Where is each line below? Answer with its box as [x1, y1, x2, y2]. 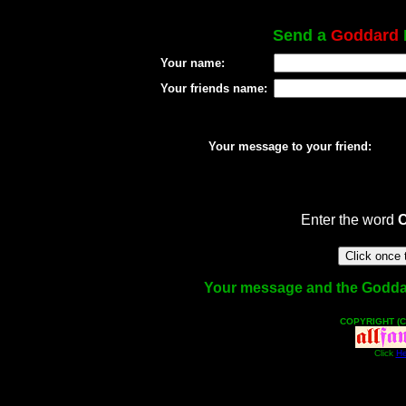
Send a [273, 26, 331, 44]
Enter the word [300, 212, 398, 227]
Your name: [159, 56, 225, 70]
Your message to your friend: [208, 140, 372, 153]
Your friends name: [159, 82, 267, 95]
